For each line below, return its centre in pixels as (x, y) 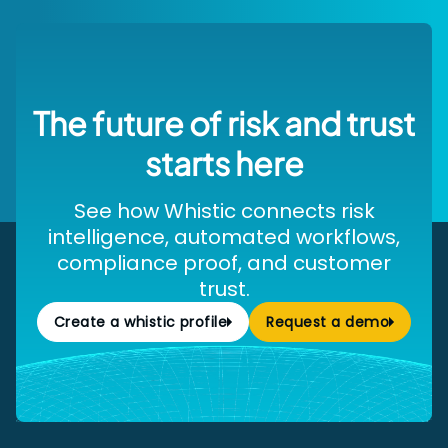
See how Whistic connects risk (224, 210)
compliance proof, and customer (224, 262)
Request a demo (328, 321)
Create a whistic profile (140, 321)
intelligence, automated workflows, (224, 236)
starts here (224, 162)
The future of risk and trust (224, 122)
